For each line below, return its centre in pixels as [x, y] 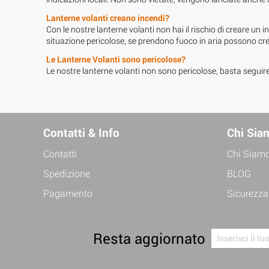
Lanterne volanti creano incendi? [108, 17]
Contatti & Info [81, 132]
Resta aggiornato [150, 238]
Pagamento [68, 193]
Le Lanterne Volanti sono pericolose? [116, 59]
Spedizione [67, 173]
